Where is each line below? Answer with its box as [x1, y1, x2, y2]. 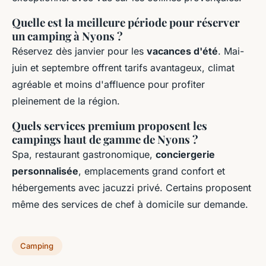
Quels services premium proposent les [12, 118, 207, 134]
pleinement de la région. [12, 95, 120, 107]
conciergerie [156, 148, 215, 161]
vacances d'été [147, 45, 218, 58]
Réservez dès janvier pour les [12, 45, 147, 58]
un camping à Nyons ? [12, 28, 123, 44]
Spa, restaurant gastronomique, [12, 148, 156, 161]
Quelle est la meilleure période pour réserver [12, 15, 240, 30]
